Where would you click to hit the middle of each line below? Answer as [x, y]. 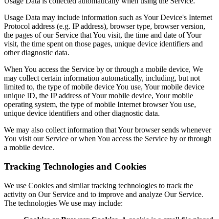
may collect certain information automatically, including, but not [102, 78]
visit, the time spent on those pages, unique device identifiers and [103, 44]
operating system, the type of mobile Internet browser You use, [100, 105]
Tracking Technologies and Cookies [75, 167]
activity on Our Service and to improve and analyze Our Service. [104, 194]
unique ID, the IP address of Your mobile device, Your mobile [99, 96]
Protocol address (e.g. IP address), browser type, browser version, [105, 26]
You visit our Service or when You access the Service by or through [108, 139]
